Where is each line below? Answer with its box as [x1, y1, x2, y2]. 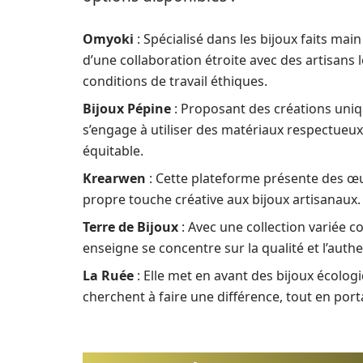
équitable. [83, 142, 143, 160]
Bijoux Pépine [83, 100, 171, 117]
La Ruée [83, 267, 134, 284]
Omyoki [83, 30, 134, 48]
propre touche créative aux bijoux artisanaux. [83, 190, 361, 208]
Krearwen [83, 169, 146, 187]
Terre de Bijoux [83, 218, 178, 236]
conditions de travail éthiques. [83, 72, 267, 90]
